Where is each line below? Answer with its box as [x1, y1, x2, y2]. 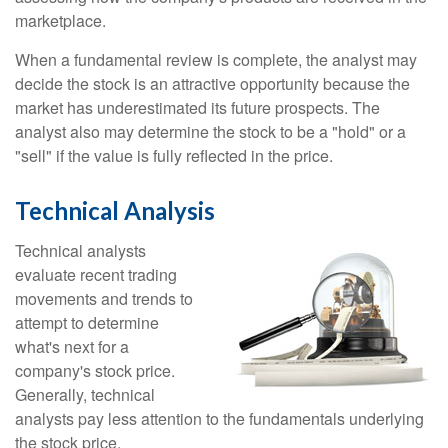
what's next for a [15, 335, 129, 359]
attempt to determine [15, 311, 159, 335]
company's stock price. [15, 359, 175, 383]
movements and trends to [15, 287, 193, 311]
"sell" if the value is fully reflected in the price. [15, 144, 333, 168]
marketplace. [15, 9, 106, 33]
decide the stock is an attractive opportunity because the [15, 72, 410, 96]
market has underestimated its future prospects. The [15, 96, 380, 120]
